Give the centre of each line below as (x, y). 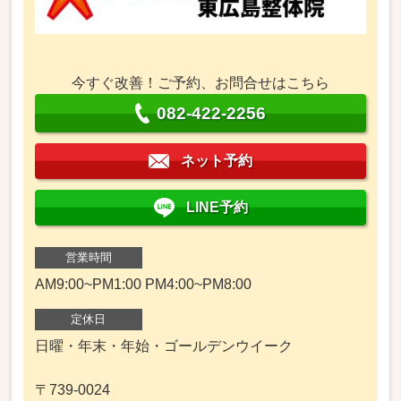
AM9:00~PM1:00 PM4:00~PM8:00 (143, 284)
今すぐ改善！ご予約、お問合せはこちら (200, 82)
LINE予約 (217, 207)
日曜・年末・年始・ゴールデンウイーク (163, 346)
